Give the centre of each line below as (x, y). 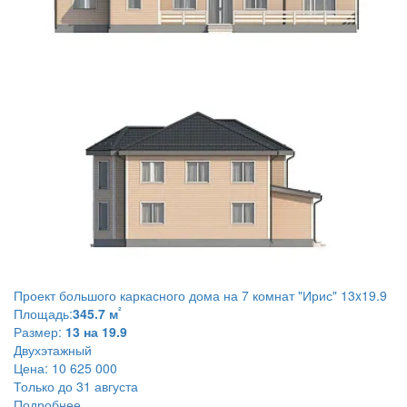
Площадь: (43, 313)
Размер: (38, 331)
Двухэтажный (53, 349)
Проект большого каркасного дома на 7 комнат (156, 295)
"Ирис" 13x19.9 (342, 295)
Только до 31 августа (76, 386)
